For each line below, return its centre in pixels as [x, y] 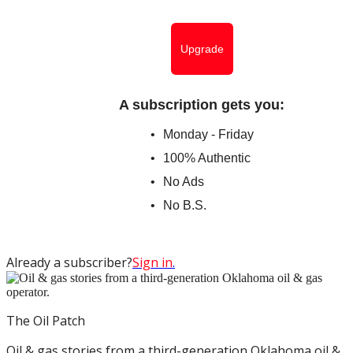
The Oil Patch [46, 320]
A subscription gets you [199, 104]
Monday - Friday [208, 134]
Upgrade [202, 48]
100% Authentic [206, 158]
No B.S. [184, 205]
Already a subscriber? [69, 262]
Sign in [152, 262]
